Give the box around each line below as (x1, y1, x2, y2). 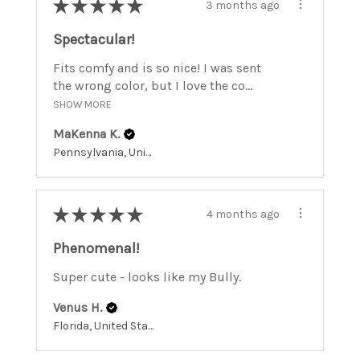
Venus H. (53, 299, 102, 315)
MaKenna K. (53, 125, 120, 141)
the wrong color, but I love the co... (53, 77, 252, 93)
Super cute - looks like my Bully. (53, 268, 241, 284)
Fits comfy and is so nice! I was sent (53, 59, 261, 76)
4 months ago (207, 207, 280, 222)
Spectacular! (53, 30, 135, 48)
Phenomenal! (53, 239, 140, 257)
